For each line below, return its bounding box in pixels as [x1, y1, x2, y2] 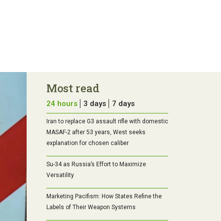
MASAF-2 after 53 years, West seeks [46, 129, 146, 136]
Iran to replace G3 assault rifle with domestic [46, 118, 168, 125]
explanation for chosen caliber [46, 140, 129, 147]
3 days [83, 99, 106, 109]
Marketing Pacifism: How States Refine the [46, 193, 162, 200]
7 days [111, 99, 135, 109]
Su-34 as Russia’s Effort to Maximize [46, 161, 146, 168]
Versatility [46, 172, 74, 179]
